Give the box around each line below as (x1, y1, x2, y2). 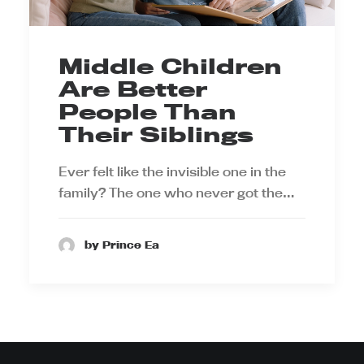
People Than (58, 98, 236, 124)
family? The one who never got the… (58, 184, 295, 201)
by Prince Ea (84, 238, 159, 252)
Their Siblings (58, 121, 253, 147)
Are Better (58, 76, 207, 102)
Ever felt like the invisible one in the (58, 162, 286, 180)
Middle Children (58, 53, 282, 79)
